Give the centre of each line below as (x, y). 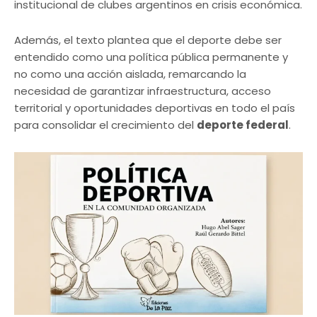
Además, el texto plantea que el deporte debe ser (148, 40)
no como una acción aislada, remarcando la (130, 74)
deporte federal (243, 125)
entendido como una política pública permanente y (151, 57)
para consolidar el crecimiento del (105, 125)
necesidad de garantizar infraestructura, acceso (143, 91)
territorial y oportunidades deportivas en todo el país (155, 108)
